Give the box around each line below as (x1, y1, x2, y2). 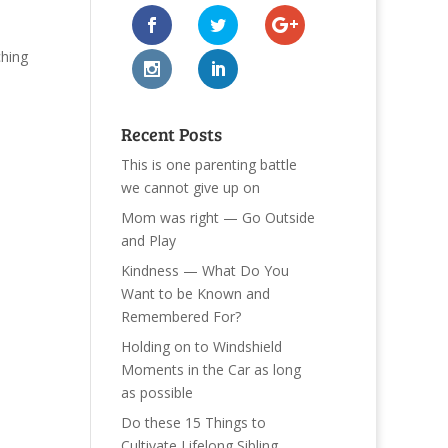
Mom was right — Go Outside (120, 207, 315, 227)
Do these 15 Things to (120, 412, 266, 432)
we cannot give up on (120, 177, 260, 197)
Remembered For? (120, 306, 241, 326)
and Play (120, 230, 176, 250)
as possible (120, 382, 193, 402)
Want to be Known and (120, 283, 270, 303)
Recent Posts (120, 121, 222, 146)
